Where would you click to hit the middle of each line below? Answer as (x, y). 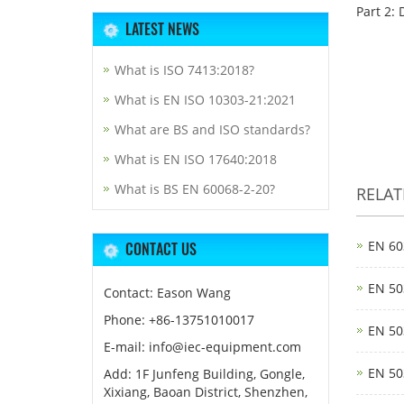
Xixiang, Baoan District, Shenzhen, (206, 392)
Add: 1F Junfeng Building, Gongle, (204, 374)
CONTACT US (161, 249)
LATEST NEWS (162, 29)
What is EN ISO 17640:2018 (196, 159)
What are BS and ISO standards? (212, 129)
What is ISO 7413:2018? (184, 70)
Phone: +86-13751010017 (179, 320)
